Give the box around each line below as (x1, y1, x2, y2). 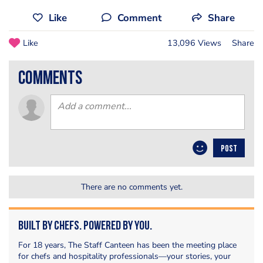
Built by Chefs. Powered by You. (18, 220, 152, 233)
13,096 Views (167, 37, 221, 49)
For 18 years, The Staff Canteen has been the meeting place (18, 240, 237, 251)
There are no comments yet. (80, 181, 183, 193)
